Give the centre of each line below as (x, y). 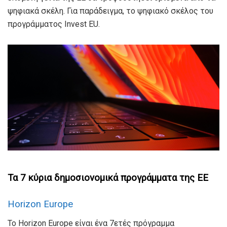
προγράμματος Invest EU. (54, 24)
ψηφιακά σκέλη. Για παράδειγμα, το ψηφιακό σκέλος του (110, 11)
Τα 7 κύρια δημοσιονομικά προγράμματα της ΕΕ (108, 178)
